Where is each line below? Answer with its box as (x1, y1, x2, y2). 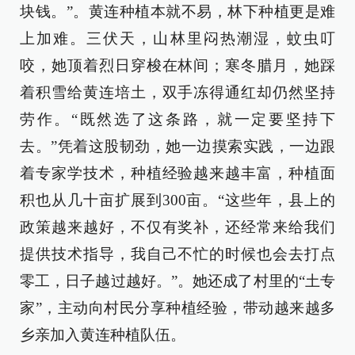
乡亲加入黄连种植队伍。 (20, 326, 185, 343)
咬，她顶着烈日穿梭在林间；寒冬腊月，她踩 (20, 56, 335, 74)
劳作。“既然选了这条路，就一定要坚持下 (20, 110, 335, 128)
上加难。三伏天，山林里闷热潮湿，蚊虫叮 (20, 29, 335, 47)
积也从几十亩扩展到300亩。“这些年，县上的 (20, 191, 335, 208)
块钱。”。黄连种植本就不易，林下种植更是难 (20, 2, 335, 20)
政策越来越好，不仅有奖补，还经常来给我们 (20, 218, 335, 235)
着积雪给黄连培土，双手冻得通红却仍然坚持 (20, 83, 335, 101)
